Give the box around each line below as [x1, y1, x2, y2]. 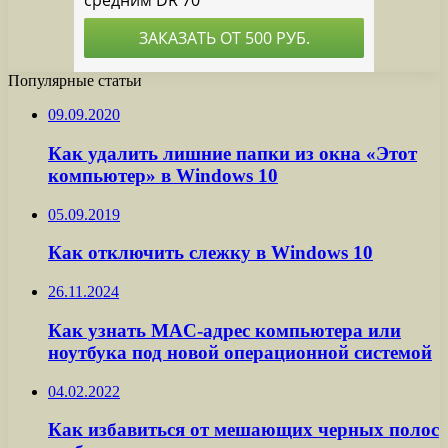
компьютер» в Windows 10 [48, 164, 278, 186]
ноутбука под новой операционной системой [48, 341, 432, 363]
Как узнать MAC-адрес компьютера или [48, 319, 401, 341]
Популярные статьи [8, 72, 142, 90]
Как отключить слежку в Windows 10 [48, 242, 373, 264]
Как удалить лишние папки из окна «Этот [48, 142, 417, 164]
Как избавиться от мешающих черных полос [48, 419, 439, 441]
